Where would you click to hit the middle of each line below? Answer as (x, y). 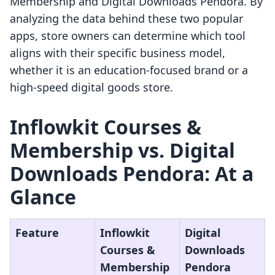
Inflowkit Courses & (106, 127)
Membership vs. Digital (122, 150)
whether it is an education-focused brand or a (129, 70)
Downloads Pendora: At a (132, 174)
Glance (43, 197)
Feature (37, 233)
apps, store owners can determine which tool (128, 36)
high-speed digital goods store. (91, 87)
